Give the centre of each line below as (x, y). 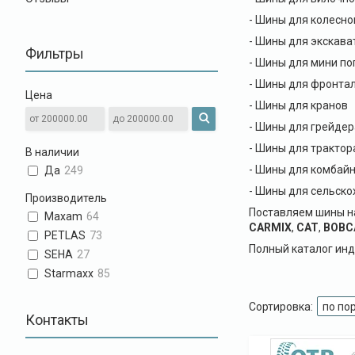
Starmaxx (69, 274)
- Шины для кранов (298, 105)
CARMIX (270, 227)
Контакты (57, 320)
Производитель (66, 198)
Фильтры (55, 53)
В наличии (52, 152)
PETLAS (65, 236)
